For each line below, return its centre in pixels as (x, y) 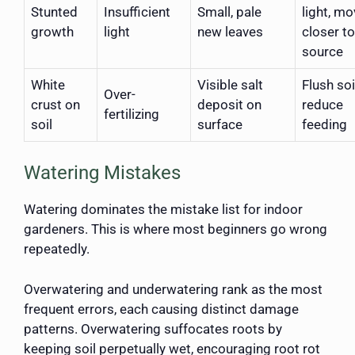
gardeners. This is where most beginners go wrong (176, 229)
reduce (323, 104)
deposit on (229, 104)
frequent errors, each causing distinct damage (161, 309)
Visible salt (230, 84)
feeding (324, 124)
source (323, 51)
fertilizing (132, 114)
